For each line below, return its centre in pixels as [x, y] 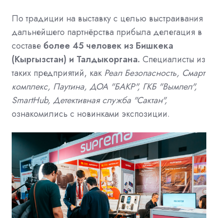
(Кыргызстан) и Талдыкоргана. [77, 60]
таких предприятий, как [58, 73]
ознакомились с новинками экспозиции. [91, 114]
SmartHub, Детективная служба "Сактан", [90, 100]
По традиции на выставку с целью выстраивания [107, 19]
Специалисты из [174, 60]
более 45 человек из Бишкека [108, 46]
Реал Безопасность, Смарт [154, 73]
